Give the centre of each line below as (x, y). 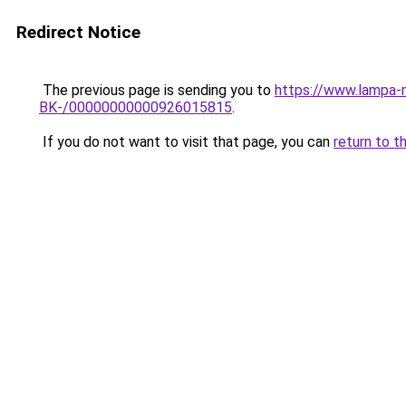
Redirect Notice (78, 32)
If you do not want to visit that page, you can (186, 142)
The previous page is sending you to (157, 90)
